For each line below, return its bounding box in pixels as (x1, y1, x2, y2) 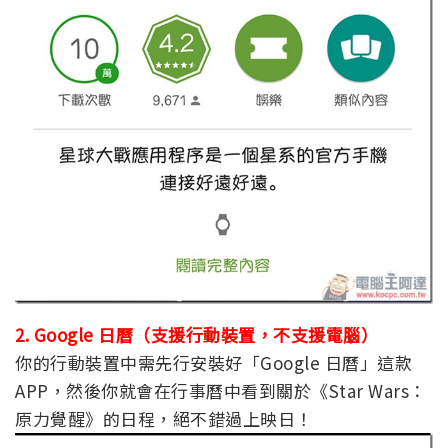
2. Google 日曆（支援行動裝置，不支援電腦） (15, 322, 378, 348)
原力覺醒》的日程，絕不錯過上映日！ (15, 406, 313, 432)
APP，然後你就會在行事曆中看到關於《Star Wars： (15, 378, 427, 404)
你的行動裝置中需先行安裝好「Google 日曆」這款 (15, 350, 412, 376)
